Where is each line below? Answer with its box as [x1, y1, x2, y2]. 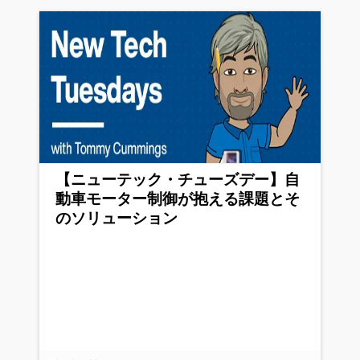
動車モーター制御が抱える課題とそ [55, 190, 300, 208]
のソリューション [55, 210, 178, 227]
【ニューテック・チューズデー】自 [55, 171, 300, 189]
